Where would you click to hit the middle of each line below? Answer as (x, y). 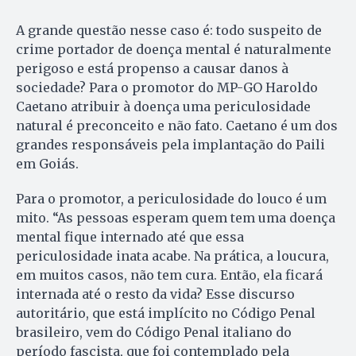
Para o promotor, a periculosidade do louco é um (171, 198)
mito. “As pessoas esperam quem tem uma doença (176, 217)
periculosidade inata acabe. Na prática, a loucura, (172, 255)
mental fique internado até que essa (130, 236)
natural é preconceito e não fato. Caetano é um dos (177, 125)
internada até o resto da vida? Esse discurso (155, 294)
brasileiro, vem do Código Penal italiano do (154, 332)
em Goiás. (47, 163)
